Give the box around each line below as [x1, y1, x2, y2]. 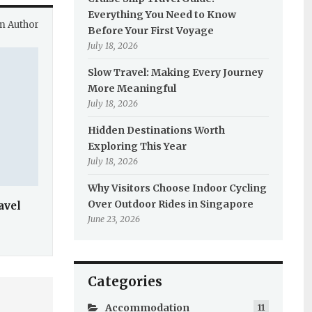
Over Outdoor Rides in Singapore [87, 198, 253, 210]
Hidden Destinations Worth [87, 124, 225, 136]
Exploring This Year [87, 140, 187, 153]
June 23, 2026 [87, 214, 140, 224]
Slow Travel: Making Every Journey [87, 66, 263, 79]
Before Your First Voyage [87, 24, 214, 37]
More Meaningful [87, 82, 176, 95]
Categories [87, 273, 162, 290]
